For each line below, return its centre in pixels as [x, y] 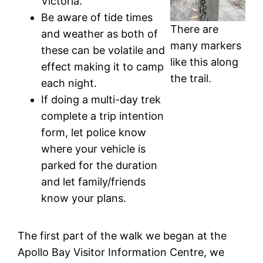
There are [194, 29]
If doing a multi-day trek [101, 100]
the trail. [190, 79]
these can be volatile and [103, 50]
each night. [69, 83]
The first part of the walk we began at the [122, 236]
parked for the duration [100, 166]
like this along [204, 62]
